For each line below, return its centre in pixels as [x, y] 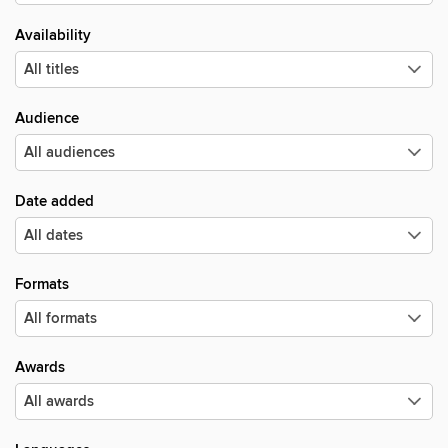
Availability [53, 35]
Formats [42, 284]
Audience [47, 118]
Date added [54, 201]
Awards [40, 367]
